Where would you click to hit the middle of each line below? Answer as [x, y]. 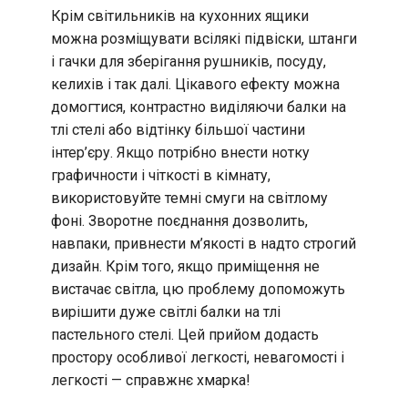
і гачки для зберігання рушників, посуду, [189, 61]
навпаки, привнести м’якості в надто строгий [204, 243]
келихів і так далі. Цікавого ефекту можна [195, 84]
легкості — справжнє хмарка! [151, 380]
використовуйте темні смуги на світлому [189, 198]
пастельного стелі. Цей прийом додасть [185, 334]
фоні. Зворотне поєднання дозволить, [179, 220]
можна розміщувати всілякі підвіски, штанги [204, 38]
